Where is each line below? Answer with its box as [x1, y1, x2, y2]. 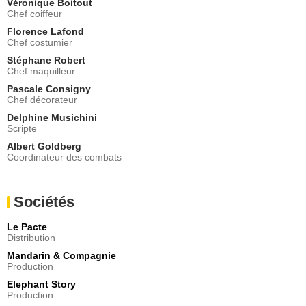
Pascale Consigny [7, 83, 91, 94]
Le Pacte [7, 221, 47, 232]
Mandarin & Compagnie [7, 249, 116, 261]
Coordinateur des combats [7, 151, 122, 163]
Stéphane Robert [7, 54, 85, 66]
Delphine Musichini [7, 111, 97, 123]
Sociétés [14, 193, 74, 210]
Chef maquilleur [7, 65, 75, 76]
